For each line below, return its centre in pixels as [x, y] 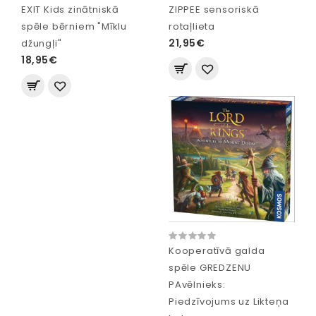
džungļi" [42, 44]
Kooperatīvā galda [217, 250]
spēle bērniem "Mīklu [74, 27]
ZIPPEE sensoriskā [214, 10]
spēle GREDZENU [210, 267]
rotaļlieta [192, 27]
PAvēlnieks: [197, 284]
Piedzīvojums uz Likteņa [229, 301]
